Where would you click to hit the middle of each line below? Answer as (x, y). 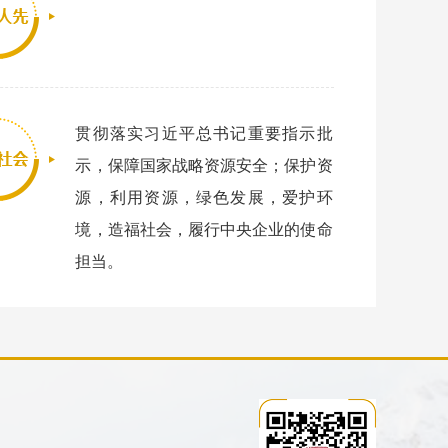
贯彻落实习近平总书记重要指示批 (204, 133)
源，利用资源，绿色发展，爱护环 (204, 197)
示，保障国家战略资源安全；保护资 (204, 165)
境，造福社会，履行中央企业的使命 (204, 229)
